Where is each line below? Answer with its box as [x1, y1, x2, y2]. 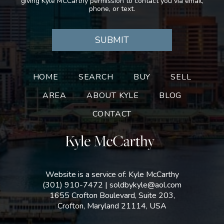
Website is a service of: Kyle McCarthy [45, 168, 179, 180]
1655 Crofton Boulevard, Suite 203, [49, 189, 175, 201]
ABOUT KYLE [86, 89, 139, 101]
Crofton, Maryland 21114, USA [57, 200, 166, 211]
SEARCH [78, 71, 113, 82]
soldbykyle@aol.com [109, 179, 181, 190]
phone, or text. [89, 3, 135, 13]
